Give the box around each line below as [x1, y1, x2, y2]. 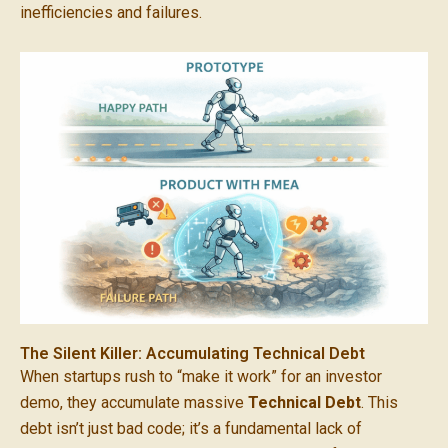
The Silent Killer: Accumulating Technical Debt [20, 343, 365, 363]
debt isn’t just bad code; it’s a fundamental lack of [20, 418, 362, 438]
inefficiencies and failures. [20, 3, 202, 23]
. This [361, 392, 398, 412]
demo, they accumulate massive [20, 392, 248, 412]
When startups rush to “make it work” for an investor [20, 366, 382, 386]
